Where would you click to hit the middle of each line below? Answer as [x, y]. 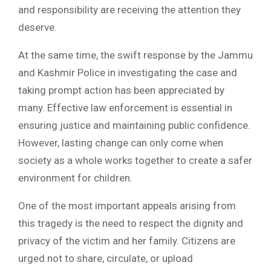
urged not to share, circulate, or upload [106, 259]
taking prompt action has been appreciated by [121, 90]
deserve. [38, 28]
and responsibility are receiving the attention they [129, 10]
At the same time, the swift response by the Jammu [135, 55]
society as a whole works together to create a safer [135, 161]
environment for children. [75, 178]
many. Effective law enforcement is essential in [125, 108]
